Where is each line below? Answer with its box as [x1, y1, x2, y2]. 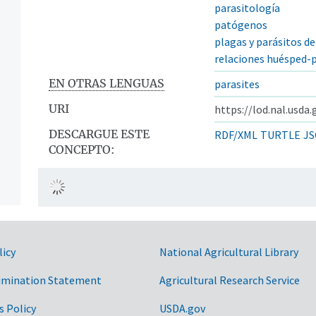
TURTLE [260, 127, 300, 142]
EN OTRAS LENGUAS [49, 75, 164, 90]
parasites [214, 76, 260, 91]
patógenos [214, 17, 267, 32]
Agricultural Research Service [159, 272, 300, 287]
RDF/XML [214, 127, 257, 142]
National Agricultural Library [159, 244, 298, 259]
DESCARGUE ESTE [49, 126, 150, 141]
